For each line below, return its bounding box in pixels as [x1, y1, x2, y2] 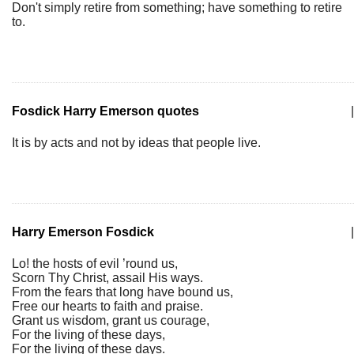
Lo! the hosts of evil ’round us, [12, 257, 178, 270]
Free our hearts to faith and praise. [12, 299, 203, 313]
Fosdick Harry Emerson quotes [12, 104, 199, 118]
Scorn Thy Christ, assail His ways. [12, 271, 203, 284]
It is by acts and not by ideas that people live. [12, 136, 261, 149]
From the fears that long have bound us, [12, 285, 233, 299]
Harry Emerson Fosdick [12, 225, 154, 239]
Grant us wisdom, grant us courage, [12, 314, 209, 327]
